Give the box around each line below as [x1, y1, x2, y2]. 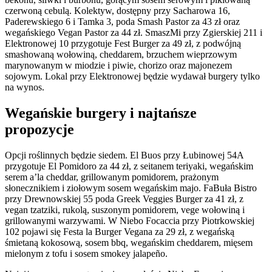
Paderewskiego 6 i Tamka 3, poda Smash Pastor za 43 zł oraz [5, 16, 240, 27]
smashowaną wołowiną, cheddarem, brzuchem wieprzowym [5, 49, 237, 60]
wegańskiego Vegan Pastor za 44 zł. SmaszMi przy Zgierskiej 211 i [5, 27, 262, 38]
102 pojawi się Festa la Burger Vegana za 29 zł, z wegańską [5, 226, 234, 237]
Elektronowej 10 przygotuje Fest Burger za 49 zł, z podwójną [5, 38, 241, 49]
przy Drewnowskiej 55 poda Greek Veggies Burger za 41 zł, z [5, 194, 243, 205]
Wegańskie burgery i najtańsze [5, 105, 197, 121]
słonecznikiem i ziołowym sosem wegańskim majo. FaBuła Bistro [5, 183, 257, 194]
